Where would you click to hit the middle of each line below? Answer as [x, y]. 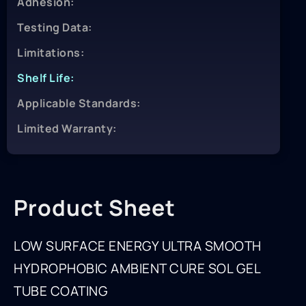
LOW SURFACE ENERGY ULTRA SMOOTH [138, 246]
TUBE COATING [61, 291]
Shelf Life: [46, 78]
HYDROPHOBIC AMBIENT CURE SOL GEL [137, 269]
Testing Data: [55, 28]
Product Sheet [95, 208]
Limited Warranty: [67, 129]
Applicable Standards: [79, 103]
